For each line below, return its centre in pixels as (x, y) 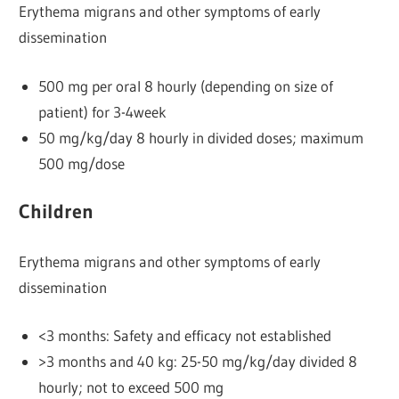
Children (61, 212)
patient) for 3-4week (102, 111)
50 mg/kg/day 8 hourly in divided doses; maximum (200, 137)
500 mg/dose (81, 163)
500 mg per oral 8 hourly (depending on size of (185, 85)
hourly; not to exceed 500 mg (130, 387)
